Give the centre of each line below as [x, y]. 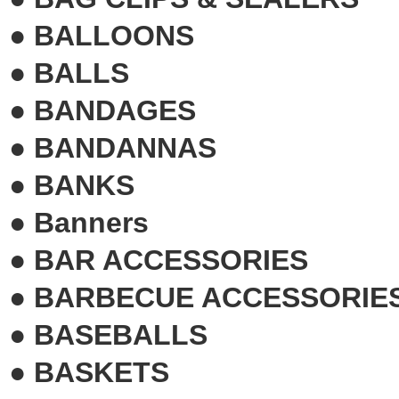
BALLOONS [114, 35]
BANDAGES [115, 110]
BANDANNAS [125, 147]
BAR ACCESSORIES [171, 260]
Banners [91, 222]
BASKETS [102, 372]
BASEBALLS [121, 334]
